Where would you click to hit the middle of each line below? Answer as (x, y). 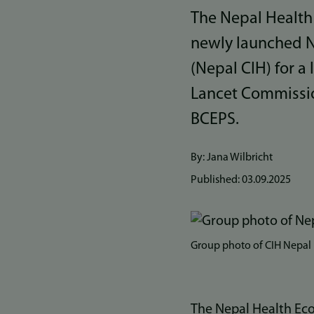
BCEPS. (215, 120)
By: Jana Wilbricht (232, 157)
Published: (216, 180)
